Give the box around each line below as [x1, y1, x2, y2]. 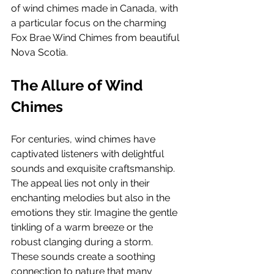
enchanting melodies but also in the [11, 192, 172, 204]
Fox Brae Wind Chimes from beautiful [11, 32, 182, 43]
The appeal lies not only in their [11, 177, 152, 189]
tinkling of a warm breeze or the [11, 221, 155, 233]
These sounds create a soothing [11, 251, 158, 262]
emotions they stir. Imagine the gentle [11, 207, 180, 218]
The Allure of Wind [11, 76, 146, 94]
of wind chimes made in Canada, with [11, 2, 180, 14]
